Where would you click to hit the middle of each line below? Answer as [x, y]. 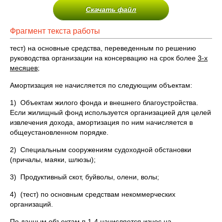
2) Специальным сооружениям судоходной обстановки [101, 150]
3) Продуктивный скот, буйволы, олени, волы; [84, 177]
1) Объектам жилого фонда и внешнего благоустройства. [104, 103]
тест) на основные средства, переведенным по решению [103, 48]
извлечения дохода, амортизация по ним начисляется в [101, 122]
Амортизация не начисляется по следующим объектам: [101, 85]
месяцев [24, 68]
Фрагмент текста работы [55, 31]
